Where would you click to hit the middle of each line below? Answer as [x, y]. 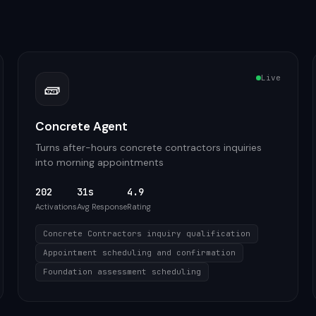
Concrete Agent [81, 126]
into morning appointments [100, 162]
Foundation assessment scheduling [122, 272]
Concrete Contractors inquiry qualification [147, 233]
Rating [139, 207]
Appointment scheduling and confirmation [140, 253]
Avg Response [102, 207]
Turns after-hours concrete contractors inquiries [149, 147]
